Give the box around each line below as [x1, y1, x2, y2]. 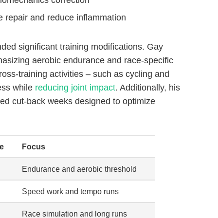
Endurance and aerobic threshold [22, 164, 137, 173]
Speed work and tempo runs [22, 186, 119, 196]
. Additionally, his [115, 82, 180, 92]
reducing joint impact [35, 82, 115, 92]
